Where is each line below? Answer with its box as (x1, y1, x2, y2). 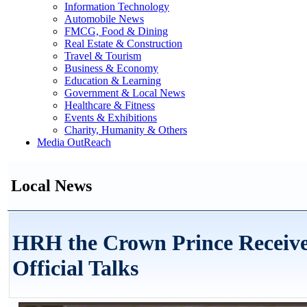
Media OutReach (37, 136, 111, 148)
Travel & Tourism (64, 50, 141, 62)
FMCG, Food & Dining (64, 25, 168, 37)
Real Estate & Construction (64, 38, 182, 49)
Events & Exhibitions (64, 112, 157, 123)
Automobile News (64, 13, 144, 25)
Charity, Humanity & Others (64, 124, 187, 136)
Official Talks (12, 256, 138, 281)
